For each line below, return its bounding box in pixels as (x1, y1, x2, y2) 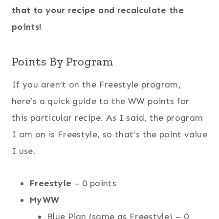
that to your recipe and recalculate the (12, 4, 184, 16)
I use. (12, 145, 36, 156)
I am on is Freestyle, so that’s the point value (12, 129, 207, 140)
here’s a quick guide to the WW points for (12, 95, 190, 107)
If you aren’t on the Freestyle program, (12, 79, 181, 90)
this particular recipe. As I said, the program (12, 112, 203, 123)
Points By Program (12, 54, 113, 68)
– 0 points (71, 177, 117, 189)
